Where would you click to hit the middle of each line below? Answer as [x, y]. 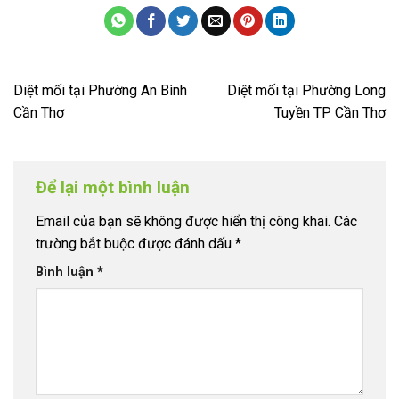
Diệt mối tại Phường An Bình [100, 91]
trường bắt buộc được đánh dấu [135, 243]
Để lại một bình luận [115, 188]
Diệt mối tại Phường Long [306, 91]
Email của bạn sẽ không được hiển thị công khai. [183, 221]
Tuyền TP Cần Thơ [330, 113]
